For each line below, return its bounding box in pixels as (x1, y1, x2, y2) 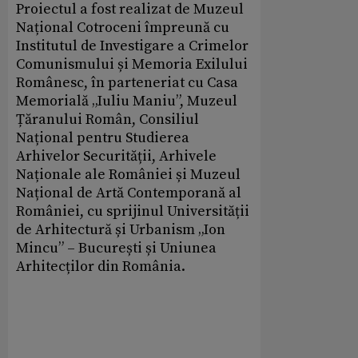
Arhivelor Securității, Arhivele (16, 147, 217, 166)
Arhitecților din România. (16, 257, 185, 276)
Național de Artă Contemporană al (16, 184, 241, 203)
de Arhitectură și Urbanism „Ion (16, 221, 225, 240)
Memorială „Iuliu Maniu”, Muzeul (16, 92, 237, 111)
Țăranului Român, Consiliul (16, 110, 199, 129)
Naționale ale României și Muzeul (16, 165, 241, 185)
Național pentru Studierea (16, 129, 189, 148)
